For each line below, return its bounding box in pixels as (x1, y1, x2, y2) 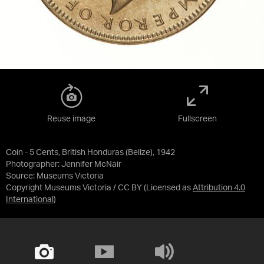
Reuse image (47, 115, 95, 123)
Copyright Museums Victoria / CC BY (6, 184, 142, 192)
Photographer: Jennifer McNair (6, 160, 121, 169)
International (6, 196, 54, 204)
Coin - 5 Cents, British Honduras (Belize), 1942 (6, 148, 175, 157)
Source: (6, 172, 37, 180)
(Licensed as (144, 184, 193, 192)
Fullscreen (178, 115, 217, 123)
